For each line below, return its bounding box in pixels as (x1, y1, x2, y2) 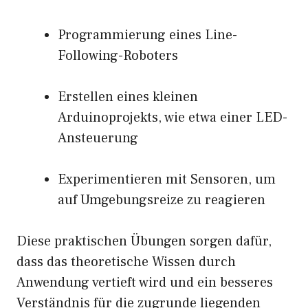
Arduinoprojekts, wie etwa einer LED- (58, 109, 287, 127)
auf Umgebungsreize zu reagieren (58, 191, 265, 210)
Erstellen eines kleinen (58, 88, 198, 107)
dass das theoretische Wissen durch (16, 253, 236, 272)
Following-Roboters (58, 47, 178, 65)
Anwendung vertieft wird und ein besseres (16, 274, 273, 292)
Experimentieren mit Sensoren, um (58, 170, 276, 189)
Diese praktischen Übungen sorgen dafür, (16, 232, 272, 251)
